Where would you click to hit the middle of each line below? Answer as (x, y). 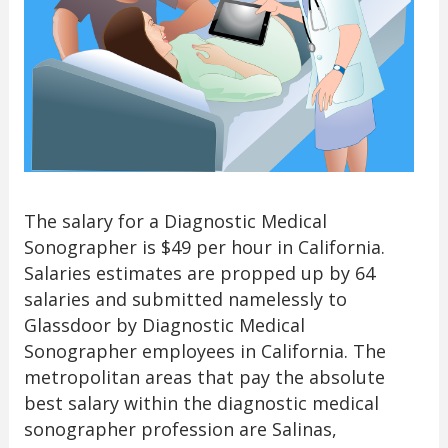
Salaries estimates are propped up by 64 (199, 272)
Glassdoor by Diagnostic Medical (164, 324)
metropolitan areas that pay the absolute (204, 376)
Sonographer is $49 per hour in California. (204, 246)
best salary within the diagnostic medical (201, 402)
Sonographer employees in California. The (204, 350)
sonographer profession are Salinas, (180, 428)
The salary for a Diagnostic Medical (175, 220)
